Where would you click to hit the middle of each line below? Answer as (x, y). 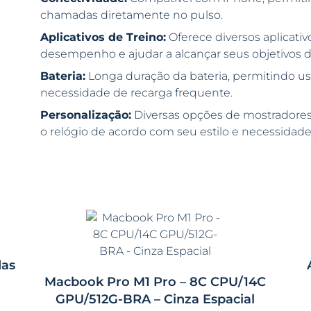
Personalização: (85, 115)
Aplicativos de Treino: (103, 37)
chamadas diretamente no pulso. (131, 15)
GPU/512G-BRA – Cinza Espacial (155, 299)
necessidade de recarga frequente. (136, 93)
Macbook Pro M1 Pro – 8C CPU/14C (155, 282)
